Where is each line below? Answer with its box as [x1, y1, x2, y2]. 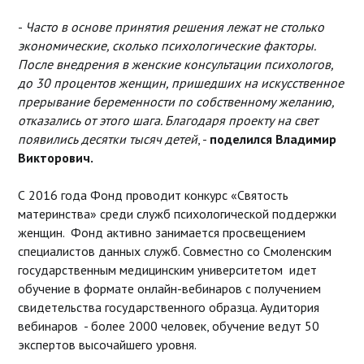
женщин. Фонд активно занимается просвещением [17, 224, 305, 241]
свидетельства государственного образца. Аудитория [17, 299, 319, 316]
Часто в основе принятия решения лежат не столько [24, 19, 324, 36]
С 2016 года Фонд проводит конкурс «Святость [17, 187, 288, 204]
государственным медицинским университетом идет [17, 262, 317, 279]
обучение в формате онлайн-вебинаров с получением [17, 280, 321, 297]
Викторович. [17, 149, 93, 167]
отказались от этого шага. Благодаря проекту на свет [17, 112, 318, 129]
